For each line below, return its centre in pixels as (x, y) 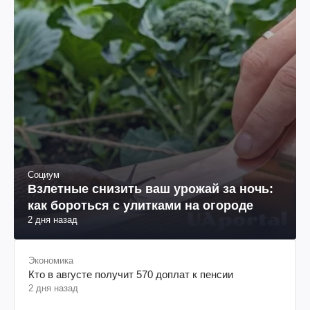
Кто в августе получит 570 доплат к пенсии (131, 275)
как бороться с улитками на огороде (140, 206)
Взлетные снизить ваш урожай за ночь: (151, 189)
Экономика (51, 261)
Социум (44, 175)
